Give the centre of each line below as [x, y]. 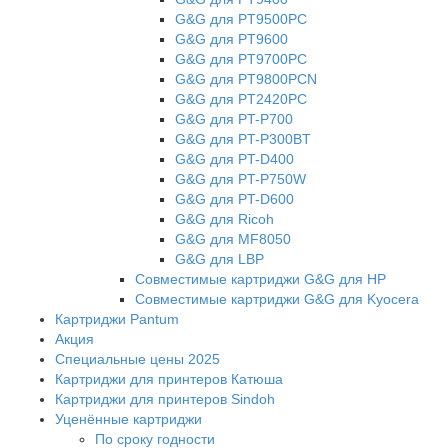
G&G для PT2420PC [241, 98]
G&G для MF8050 [233, 238]
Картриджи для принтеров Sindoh [165, 398]
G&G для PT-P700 [234, 118]
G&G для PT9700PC [241, 58]
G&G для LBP [219, 258]
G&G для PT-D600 [234, 198]
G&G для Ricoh [224, 218]
